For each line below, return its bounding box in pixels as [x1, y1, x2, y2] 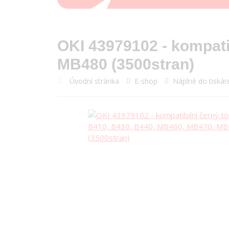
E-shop [134, 76, 157, 86]
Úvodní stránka [70, 76, 119, 86]
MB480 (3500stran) [57, 56, 194, 73]
